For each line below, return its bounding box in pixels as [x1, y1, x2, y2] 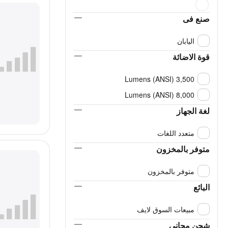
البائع [193, 181, 210, 193]
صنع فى [183, 13, 210, 24]
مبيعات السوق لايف [137, 204, 194, 214]
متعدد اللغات [157, 128, 194, 138]
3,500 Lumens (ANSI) [176, 74, 194, 84]
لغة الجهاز [177, 105, 210, 117]
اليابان [177, 36, 194, 46]
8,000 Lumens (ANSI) [176, 90, 194, 100]
